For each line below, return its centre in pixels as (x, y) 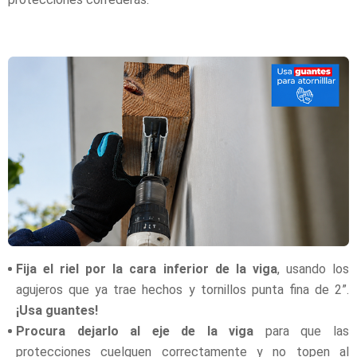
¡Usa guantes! (57, 311)
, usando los (313, 269)
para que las (302, 331)
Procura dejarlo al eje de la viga (135, 331)
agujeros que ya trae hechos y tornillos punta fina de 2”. (182, 290)
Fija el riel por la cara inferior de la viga (147, 269)
